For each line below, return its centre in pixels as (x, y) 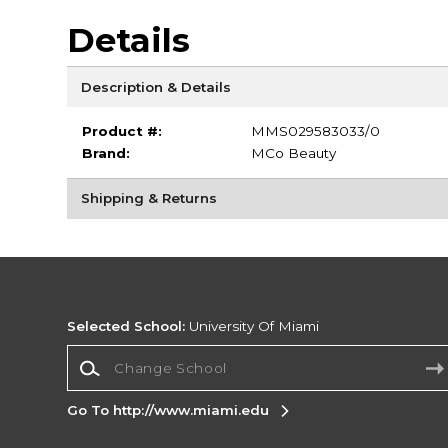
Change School (119, 353)
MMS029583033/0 (315, 131)
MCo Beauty (293, 153)
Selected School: (126, 326)
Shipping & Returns (148, 198)
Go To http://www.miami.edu (168, 409)
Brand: (105, 153)
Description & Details (155, 86)
